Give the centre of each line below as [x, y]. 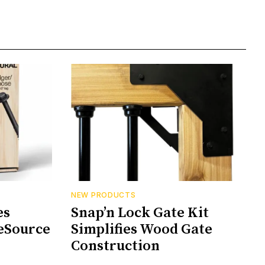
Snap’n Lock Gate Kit [140, 213]
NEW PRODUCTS [104, 195]
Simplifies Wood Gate [142, 229]
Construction [115, 246]
